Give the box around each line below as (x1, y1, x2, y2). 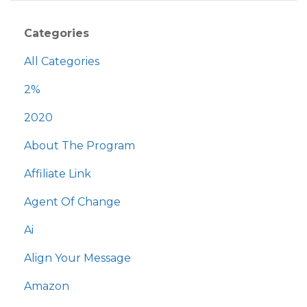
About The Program (24, 139, 135, 153)
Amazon (24, 280, 69, 293)
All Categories (24, 55, 99, 69)
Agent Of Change (24, 195, 121, 209)
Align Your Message (24, 251, 131, 265)
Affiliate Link (24, 167, 91, 181)
